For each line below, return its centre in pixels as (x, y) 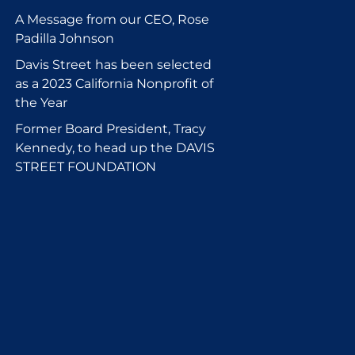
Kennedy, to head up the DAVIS (115, 147)
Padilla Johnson (65, 38)
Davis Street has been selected (113, 64)
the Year (41, 102)
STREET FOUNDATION (86, 166)
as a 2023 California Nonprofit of (114, 83)
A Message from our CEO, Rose (112, 19)
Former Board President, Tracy (111, 128)
